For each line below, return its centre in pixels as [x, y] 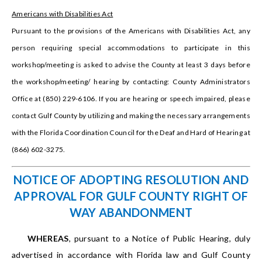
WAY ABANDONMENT [131, 213]
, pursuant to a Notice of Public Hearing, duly [160, 239]
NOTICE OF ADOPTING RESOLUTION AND [131, 180]
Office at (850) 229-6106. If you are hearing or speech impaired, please [131, 99]
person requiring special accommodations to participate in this [131, 48]
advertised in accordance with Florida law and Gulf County [131, 255]
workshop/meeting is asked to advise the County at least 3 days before [131, 65]
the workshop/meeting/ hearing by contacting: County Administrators [131, 82]
